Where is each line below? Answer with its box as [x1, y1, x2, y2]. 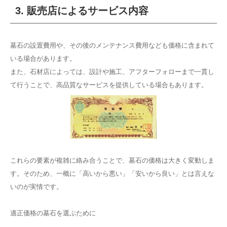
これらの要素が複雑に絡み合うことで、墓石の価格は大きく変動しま [10, 157, 214, 164]
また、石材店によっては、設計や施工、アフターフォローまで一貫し [10, 68, 214, 75]
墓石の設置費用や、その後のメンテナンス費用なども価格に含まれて [10, 42, 214, 49]
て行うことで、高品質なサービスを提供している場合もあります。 [10, 81, 208, 89]
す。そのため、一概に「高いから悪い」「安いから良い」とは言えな [10, 170, 214, 177]
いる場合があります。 [10, 55, 76, 62]
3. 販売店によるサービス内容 [15, 5, 148, 16]
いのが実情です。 [10, 183, 63, 191]
